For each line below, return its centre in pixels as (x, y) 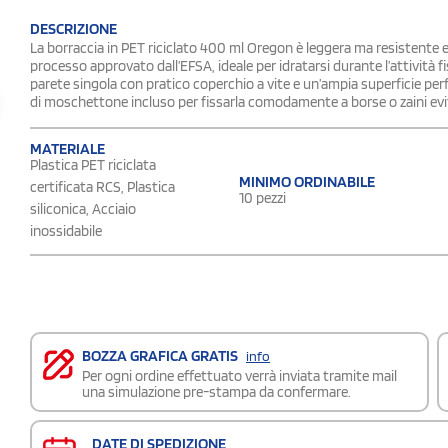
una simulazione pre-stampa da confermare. (216, 391)
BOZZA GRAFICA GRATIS (161, 355)
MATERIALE (67, 148)
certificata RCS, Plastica (102, 186)
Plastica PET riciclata (93, 164)
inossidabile (66, 230)
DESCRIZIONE (73, 28)
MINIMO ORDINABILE (307, 181)
